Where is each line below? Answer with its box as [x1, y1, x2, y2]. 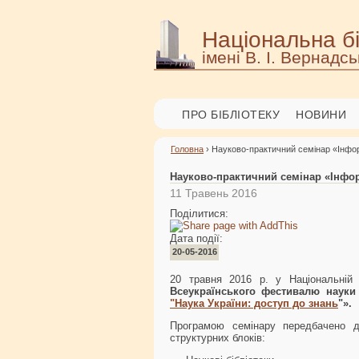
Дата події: [170, 232, 226, 244]
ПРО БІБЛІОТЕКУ [182, 108, 280, 121]
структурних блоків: [170, 331, 265, 344]
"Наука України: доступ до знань [170, 296, 338, 309]
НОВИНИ [296, 108, 346, 121]
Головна [171, 144, 204, 154]
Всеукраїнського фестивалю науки [170, 284, 356, 297]
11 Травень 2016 [170, 187, 257, 200]
